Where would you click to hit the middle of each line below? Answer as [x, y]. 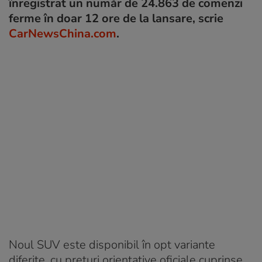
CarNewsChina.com [63, 34]
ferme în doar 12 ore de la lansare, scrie [116, 18]
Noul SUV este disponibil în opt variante [112, 245]
